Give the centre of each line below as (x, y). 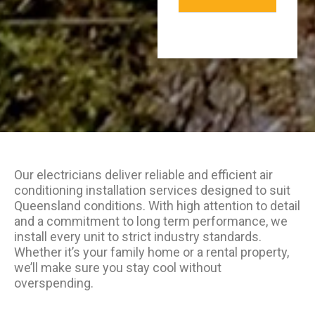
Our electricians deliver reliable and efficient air (143, 175)
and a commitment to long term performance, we (151, 221)
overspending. (54, 283)
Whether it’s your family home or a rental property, (152, 252)
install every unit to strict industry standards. (138, 237)
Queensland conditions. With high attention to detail (157, 206)
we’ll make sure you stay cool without (118, 268)
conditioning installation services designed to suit (152, 190)
